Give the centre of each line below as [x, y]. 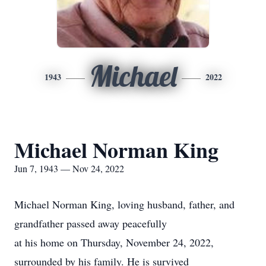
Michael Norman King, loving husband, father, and [124, 204]
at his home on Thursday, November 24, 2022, [114, 242]
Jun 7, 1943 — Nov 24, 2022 [69, 168]
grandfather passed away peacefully [91, 223]
